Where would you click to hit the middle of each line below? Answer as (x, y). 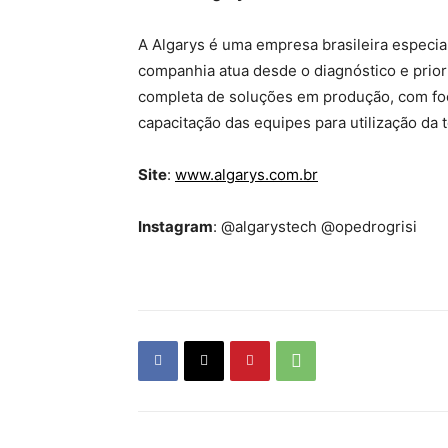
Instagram (175, 226)
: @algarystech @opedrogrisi (315, 226)
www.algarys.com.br (246, 174)
